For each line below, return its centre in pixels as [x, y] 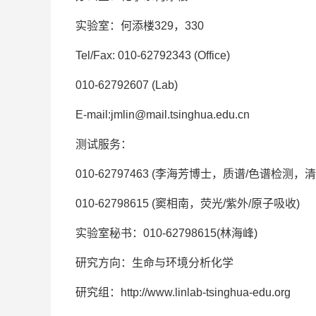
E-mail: [93, 114]
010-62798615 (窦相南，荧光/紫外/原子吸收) [188, 203]
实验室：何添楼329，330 [140, 25]
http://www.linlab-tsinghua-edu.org [206, 292]
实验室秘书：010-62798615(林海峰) [166, 233]
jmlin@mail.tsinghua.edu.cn [180, 114]
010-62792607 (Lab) [127, 85]
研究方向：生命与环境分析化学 [154, 262]
